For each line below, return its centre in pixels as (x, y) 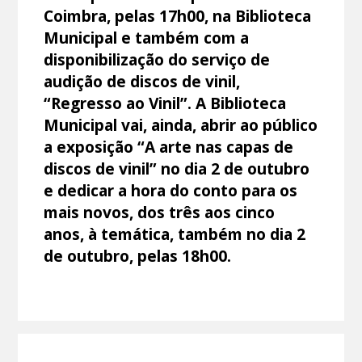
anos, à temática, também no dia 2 (175, 234)
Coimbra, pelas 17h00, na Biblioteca (178, 15)
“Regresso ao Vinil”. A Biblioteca (165, 103)
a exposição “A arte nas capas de (169, 146)
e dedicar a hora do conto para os (171, 190)
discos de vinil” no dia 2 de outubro (177, 168)
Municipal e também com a (147, 37)
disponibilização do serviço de (157, 59)
